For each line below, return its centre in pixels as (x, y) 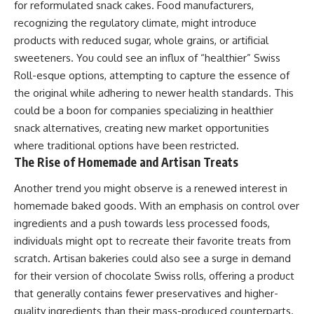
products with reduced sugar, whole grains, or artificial (141, 40)
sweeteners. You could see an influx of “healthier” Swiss (147, 57)
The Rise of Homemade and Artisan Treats (126, 162)
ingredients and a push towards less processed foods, (142, 224)
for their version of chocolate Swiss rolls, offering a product (154, 276)
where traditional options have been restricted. (127, 145)
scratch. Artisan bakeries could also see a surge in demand (152, 259)
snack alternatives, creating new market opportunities (142, 128)
